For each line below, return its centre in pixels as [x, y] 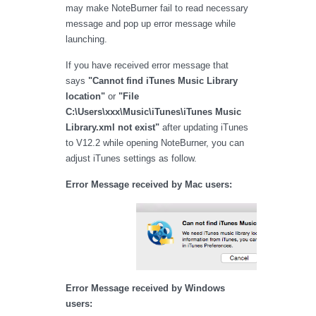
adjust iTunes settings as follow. [131, 159]
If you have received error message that [147, 66]
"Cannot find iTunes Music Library [163, 81]
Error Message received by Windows [145, 288]
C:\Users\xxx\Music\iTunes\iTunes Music [153, 112]
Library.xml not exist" [113, 128]
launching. [86, 39]
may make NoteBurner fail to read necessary [157, 8]
